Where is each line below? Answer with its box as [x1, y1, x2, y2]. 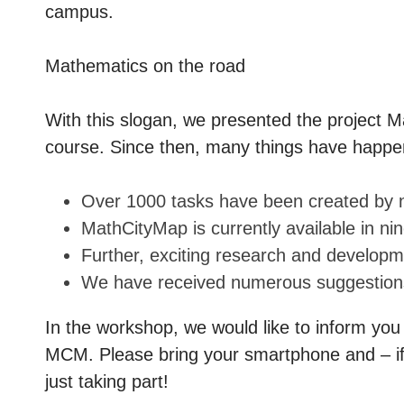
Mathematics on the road [45, 56, 245, 76]
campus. [45, 2, 114, 22]
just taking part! [45, 372, 169, 391]
